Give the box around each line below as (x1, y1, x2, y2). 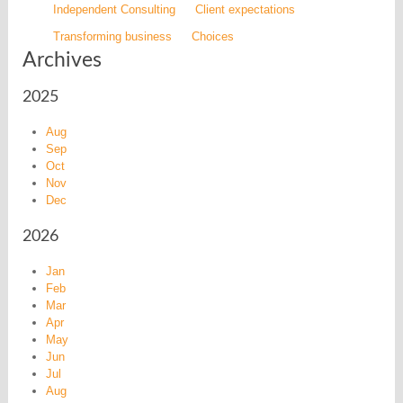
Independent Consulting (53, 3, 176, 17)
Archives (22, 49, 103, 72)
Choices (192, 30, 235, 44)
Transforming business (53, 30, 173, 44)
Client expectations (195, 3, 296, 17)
